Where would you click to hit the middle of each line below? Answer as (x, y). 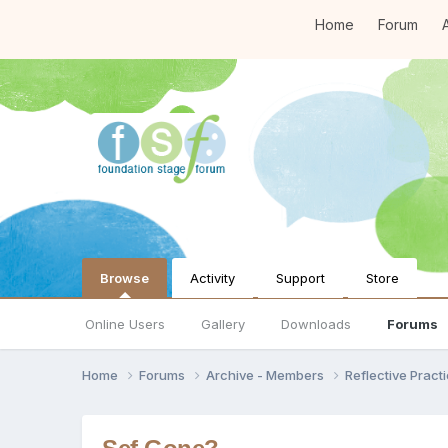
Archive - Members (267, 374)
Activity (213, 277)
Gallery (223, 324)
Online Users (125, 324)
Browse (125, 277)
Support (301, 277)
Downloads (316, 324)
